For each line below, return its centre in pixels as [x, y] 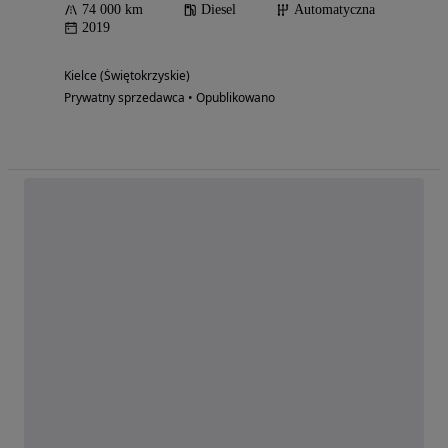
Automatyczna [334, 10]
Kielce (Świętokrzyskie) [127, 76]
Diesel [218, 10]
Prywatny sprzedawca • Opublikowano [169, 98]
